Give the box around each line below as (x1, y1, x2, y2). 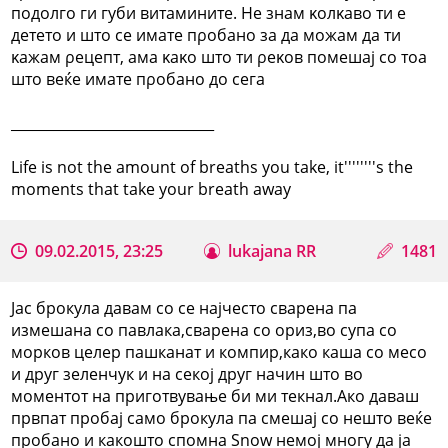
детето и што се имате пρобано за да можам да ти (11, 23, 402, 46)
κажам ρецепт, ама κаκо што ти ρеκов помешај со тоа (11, 45, 428, 68)
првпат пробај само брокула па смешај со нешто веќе (11, 406, 433, 429)
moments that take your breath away (11, 177, 292, 200)
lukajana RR (228, 239, 317, 262)
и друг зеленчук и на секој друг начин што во (11, 362, 364, 385)
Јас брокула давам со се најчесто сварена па (11, 296, 358, 319)
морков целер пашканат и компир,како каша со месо (11, 340, 428, 363)
